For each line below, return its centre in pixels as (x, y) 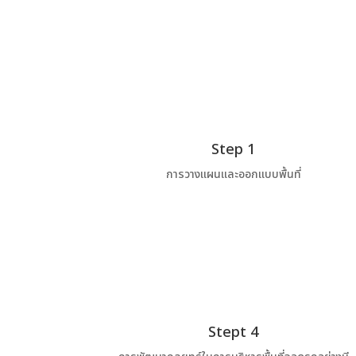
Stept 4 (234, 333)
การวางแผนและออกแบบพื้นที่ (233, 174)
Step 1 (234, 149)
